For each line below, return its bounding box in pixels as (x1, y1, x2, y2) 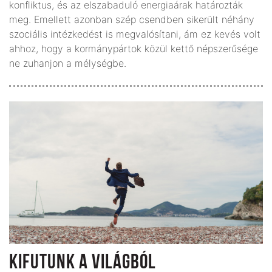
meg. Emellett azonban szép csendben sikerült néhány (9, 13, 254, 26)
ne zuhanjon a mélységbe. (9, 57, 126, 70)
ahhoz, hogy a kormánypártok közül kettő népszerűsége (9, 42, 258, 55)
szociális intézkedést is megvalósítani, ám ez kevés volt (9, 28, 260, 41)
